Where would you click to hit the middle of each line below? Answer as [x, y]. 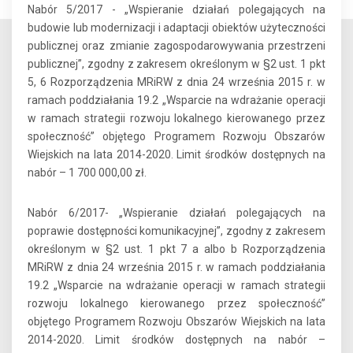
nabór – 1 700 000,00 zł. [87, 173]
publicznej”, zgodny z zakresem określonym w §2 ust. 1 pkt [176, 64]
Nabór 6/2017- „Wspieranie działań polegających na [176, 213]
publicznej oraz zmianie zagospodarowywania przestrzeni [176, 46]
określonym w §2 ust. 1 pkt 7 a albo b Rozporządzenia [176, 249]
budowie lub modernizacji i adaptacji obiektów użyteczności [176, 28]
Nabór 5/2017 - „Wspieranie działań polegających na [176, 10]
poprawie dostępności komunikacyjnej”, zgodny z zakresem [176, 231]
